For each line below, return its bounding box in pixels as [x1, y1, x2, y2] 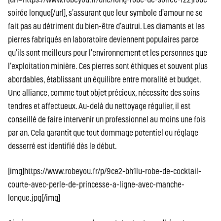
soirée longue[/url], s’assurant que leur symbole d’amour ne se [8, 8, 203, 17]
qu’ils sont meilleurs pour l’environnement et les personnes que [8, 48, 207, 57]
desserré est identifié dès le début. [8, 142, 117, 150]
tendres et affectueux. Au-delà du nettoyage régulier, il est [8, 102, 190, 110]
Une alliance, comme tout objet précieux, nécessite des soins [8, 88, 200, 97]
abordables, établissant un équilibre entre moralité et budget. [8, 75, 201, 84]
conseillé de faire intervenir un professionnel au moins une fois [8, 115, 206, 124]
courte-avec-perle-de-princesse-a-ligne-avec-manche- [8, 180, 184, 189]
